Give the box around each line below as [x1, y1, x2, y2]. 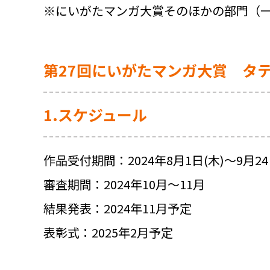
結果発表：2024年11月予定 [43, 199, 192, 218]
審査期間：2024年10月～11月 [43, 175, 205, 193]
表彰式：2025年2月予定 [43, 224, 173, 242]
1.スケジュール [43, 104, 147, 126]
